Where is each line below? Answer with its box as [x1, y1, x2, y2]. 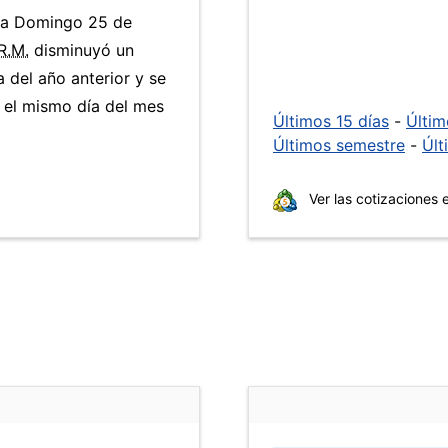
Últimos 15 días [273, 111, 389, 131]
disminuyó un [29, 40, 134, 60]
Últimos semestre [273, 135, 405, 155]
